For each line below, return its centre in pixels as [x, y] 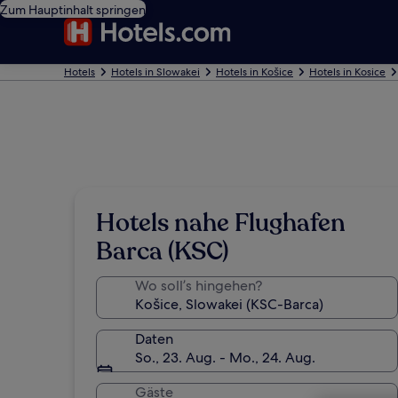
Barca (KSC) [162, 251]
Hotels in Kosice [347, 72]
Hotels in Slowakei [155, 72]
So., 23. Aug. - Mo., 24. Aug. [225, 358]
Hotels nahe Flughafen [221, 223]
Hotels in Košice [255, 72]
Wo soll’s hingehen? [199, 286]
